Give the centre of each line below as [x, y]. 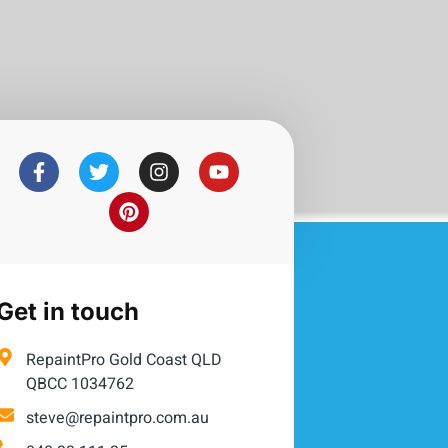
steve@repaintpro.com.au [118, 418]
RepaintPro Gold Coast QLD [124, 360]
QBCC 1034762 [80, 384]
